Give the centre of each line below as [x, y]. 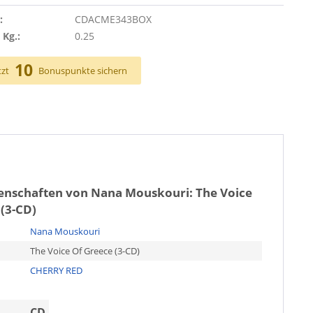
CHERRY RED [56, 270]
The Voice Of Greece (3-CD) [85, 250]
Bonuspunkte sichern [83, 70]
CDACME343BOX [113, 19]
